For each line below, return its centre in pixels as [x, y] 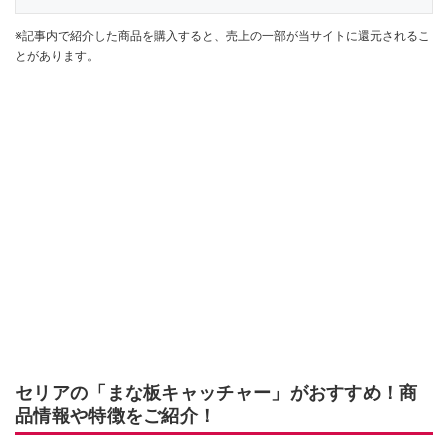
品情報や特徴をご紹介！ [116, 416]
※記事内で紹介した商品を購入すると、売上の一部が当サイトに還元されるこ [222, 36]
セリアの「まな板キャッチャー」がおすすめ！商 [216, 393]
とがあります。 [57, 56]
